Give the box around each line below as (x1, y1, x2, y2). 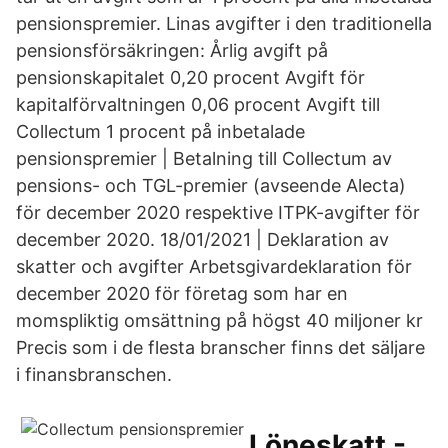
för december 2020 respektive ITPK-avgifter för (16, 202, 420, 223)
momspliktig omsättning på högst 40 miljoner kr (16, 310, 423, 331)
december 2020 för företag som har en (16, 283, 348, 304)
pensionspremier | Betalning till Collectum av (16, 148, 392, 169)
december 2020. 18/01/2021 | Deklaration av (16, 229, 389, 250)
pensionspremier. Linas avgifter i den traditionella (16, 13, 432, 34)
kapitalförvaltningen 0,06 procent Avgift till (16, 94, 380, 115)
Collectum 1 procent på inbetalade (16, 121, 305, 142)
